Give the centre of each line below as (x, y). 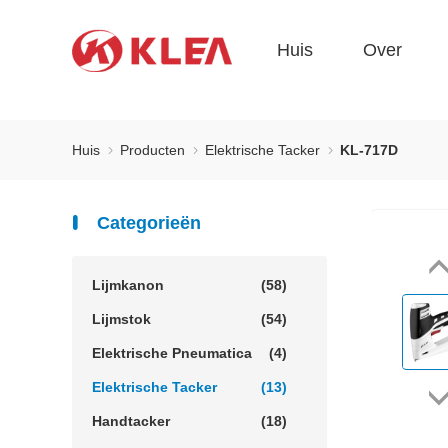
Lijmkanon (128, 285)
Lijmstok (121, 319)
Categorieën (146, 223)
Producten (154, 150)
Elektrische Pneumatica (172, 353)
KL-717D (369, 150)
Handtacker (131, 421)
